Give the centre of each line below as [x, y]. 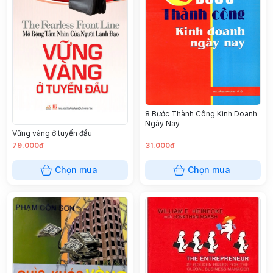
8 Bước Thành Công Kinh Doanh [201, 113]
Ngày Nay [162, 123]
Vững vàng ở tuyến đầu [52, 133]
